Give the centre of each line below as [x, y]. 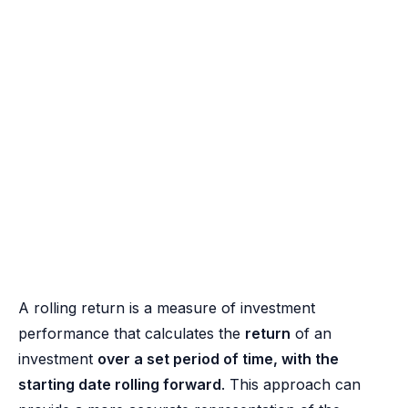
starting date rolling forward [120, 385]
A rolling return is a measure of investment [167, 308]
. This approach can [291, 385]
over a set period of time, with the [218, 359]
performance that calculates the [132, 334]
